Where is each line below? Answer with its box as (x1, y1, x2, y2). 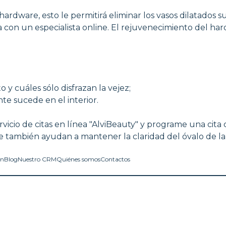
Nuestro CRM (17, 155, 56, 163)
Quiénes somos (56, 155, 100, 163)
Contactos (100, 155, 130, 163)
